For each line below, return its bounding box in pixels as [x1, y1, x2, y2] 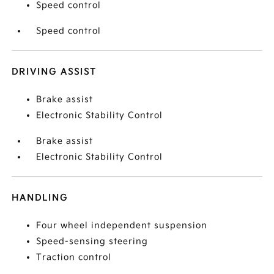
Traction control [36, 252, 112, 262]
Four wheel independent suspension [36, 220, 208, 231]
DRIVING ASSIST [12, 67, 97, 77]
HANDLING [12, 193, 68, 203]
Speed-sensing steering [36, 236, 149, 246]
